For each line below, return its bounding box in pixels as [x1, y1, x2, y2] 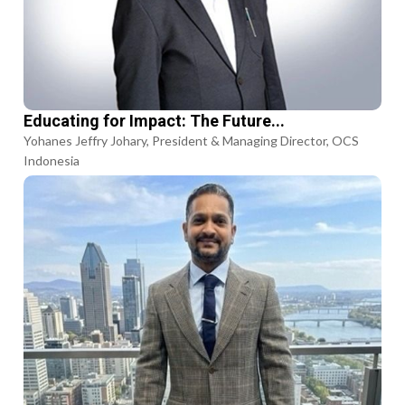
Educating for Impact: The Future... [24, 110, 286, 130]
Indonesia [24, 152, 80, 168]
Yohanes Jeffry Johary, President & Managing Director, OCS [24, 132, 360, 148]
